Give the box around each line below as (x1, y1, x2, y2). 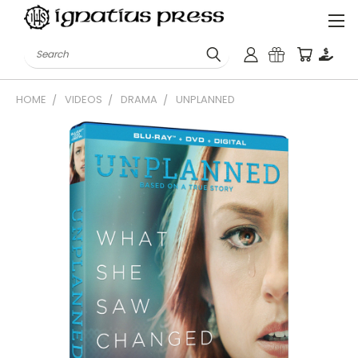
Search (24, 40, 63, 57)
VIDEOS (65, 92, 102, 107)
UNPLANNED (176, 92, 235, 107)
